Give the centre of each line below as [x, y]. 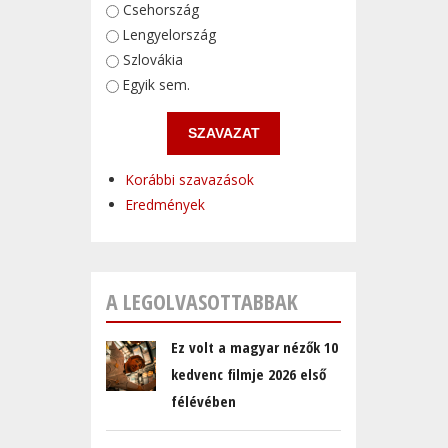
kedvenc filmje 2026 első [248, 374]
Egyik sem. [156, 84]
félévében [203, 401]
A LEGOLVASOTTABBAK [202, 302]
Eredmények [165, 205]
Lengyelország [169, 34]
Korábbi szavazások [190, 180]
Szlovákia [153, 59]
